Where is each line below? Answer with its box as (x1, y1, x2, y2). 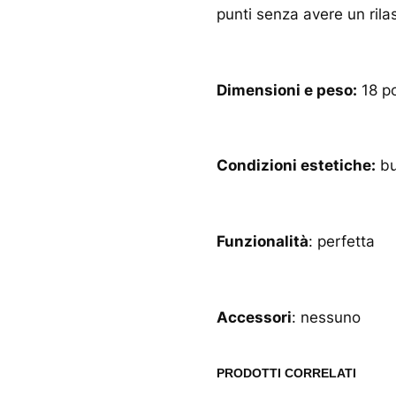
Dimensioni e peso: (216, 80, 357, 99)
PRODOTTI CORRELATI (216, 365, 356, 380)
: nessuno (291, 308, 361, 326)
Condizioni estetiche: (216, 156, 376, 175)
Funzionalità (216, 232, 308, 250)
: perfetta (308, 232, 375, 250)
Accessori (216, 308, 292, 326)
